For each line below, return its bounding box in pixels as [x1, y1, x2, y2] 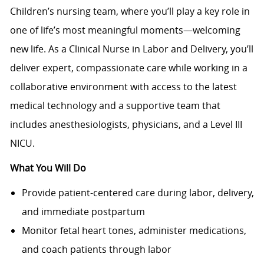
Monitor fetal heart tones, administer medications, [21, 224, 246, 237]
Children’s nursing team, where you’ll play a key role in [9, 5, 250, 18]
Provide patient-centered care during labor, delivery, [21, 186, 254, 200]
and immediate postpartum [21, 205, 145, 219]
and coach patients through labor [21, 243, 171, 256]
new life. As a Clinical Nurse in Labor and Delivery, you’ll [9, 42, 253, 56]
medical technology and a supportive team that [9, 99, 220, 113]
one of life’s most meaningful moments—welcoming [9, 24, 240, 37]
